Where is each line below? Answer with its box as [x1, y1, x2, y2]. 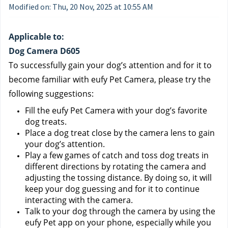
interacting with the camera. [25, 194, 133, 206]
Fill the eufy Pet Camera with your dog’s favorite [25, 105, 207, 116]
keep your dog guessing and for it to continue [25, 183, 199, 194]
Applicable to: [9, 31, 64, 42]
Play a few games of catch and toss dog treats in [25, 150, 209, 161]
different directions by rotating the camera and [25, 161, 206, 172]
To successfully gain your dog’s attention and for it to [9, 60, 212, 71]
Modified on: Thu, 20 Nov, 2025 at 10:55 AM [9, 2, 153, 12]
